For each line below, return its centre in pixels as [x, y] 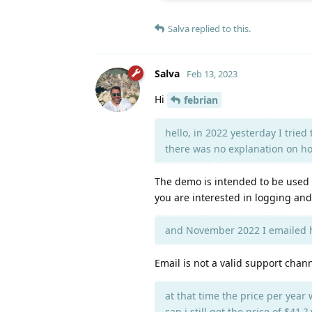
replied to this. [220, 28]
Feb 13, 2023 [212, 73]
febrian [201, 100]
